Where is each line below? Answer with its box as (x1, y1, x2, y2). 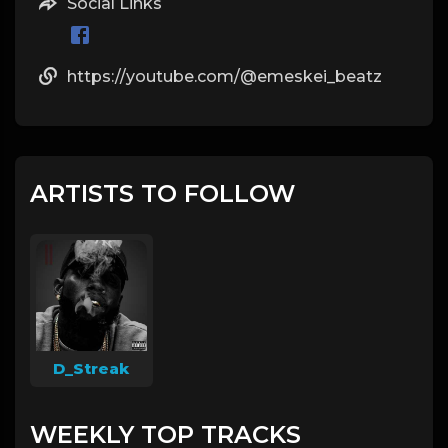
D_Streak (53, 358, 130, 378)
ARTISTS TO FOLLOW (30, 179, 295, 208)
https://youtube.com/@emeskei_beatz (67, 67, 382, 86)
